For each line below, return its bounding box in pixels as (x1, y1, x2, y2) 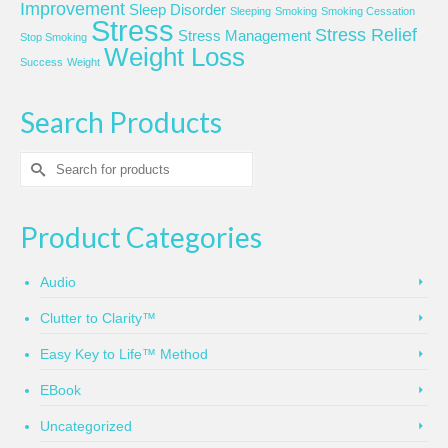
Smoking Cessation (321, 5, 415, 18)
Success (20, 56, 63, 69)
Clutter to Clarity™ (40, 310, 156, 327)
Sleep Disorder (129, 2, 226, 19)
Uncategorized (40, 418, 132, 435)
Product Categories (20, 220, 262, 255)
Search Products (20, 105, 222, 140)
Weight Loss (104, 42, 245, 73)
